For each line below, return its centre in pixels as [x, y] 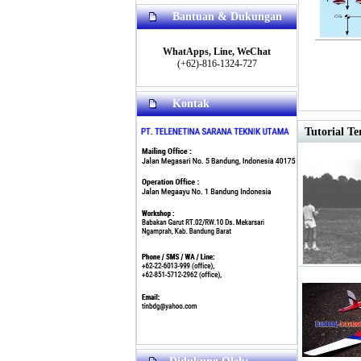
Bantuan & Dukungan [227, 17]
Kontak [191, 104]
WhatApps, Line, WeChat [217, 52]
